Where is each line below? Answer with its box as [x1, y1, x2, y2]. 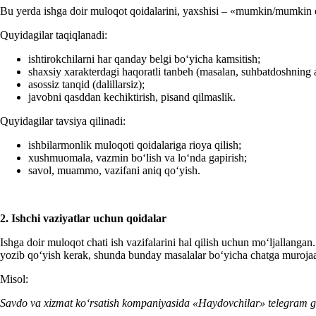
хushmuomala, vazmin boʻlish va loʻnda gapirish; [28, 151, 247, 164]
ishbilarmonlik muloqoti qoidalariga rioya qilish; [28, 138, 241, 151]
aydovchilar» [207, 296, 265, 309]
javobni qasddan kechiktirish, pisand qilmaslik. [28, 90, 236, 103]
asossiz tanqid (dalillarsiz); [28, 78, 145, 90]
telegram [265, 296, 308, 309]
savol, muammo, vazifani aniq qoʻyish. [28, 164, 200, 176]
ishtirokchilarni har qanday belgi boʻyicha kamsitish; [28, 52, 260, 65]
